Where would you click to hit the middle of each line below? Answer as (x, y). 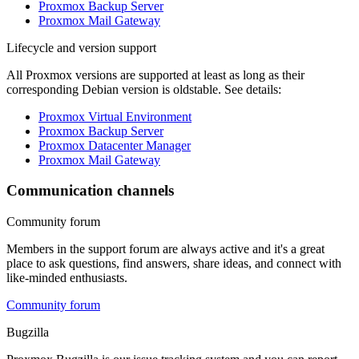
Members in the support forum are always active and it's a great (165, 249)
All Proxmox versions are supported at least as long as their (155, 75)
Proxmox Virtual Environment (115, 116)
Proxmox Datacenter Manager (115, 145)
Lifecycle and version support (81, 47)
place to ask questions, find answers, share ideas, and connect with (174, 264)
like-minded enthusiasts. (67, 278)
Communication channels (90, 191)
